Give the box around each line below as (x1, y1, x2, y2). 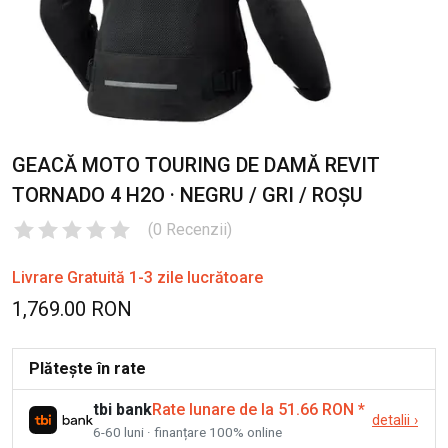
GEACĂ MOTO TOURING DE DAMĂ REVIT (12, 152, 380, 177)
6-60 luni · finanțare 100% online (93, 423, 282, 440)
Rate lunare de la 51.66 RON (152, 399, 354, 419)
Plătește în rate (29, 358, 146, 378)
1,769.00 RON (12, 296, 132, 321)
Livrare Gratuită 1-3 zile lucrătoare (12, 267, 263, 287)
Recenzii (166, 219, 227, 239)
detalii (372, 411, 410, 429)
